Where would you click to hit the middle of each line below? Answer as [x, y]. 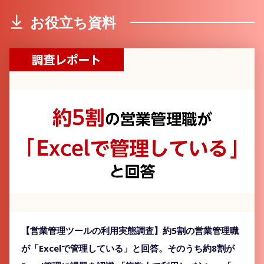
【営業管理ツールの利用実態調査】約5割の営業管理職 [130, 230]
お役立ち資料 [73, 22]
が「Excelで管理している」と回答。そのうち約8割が [128, 248]
